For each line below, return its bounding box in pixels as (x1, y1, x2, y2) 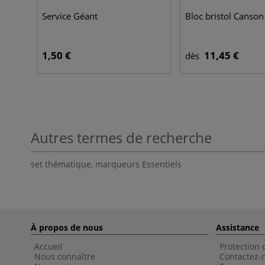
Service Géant (42, 10, 98, 22)
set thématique (31, 159, 91, 170)
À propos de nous (31, 222, 103, 233)
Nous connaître (34, 251, 95, 262)
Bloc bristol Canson (185, 10, 264, 22)
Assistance (216, 222, 259, 233)
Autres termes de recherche (31, 128, 212, 147)
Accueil (34, 241, 63, 252)
